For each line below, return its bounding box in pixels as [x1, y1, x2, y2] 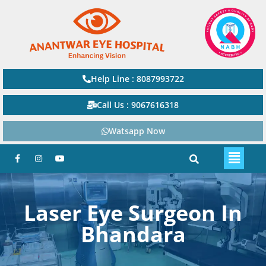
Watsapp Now [108, 125, 165, 137]
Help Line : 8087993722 [90, 72, 184, 84]
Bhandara [80, 219, 186, 249]
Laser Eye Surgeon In [24, 198, 242, 227]
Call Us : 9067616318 [97, 99, 179, 110]
